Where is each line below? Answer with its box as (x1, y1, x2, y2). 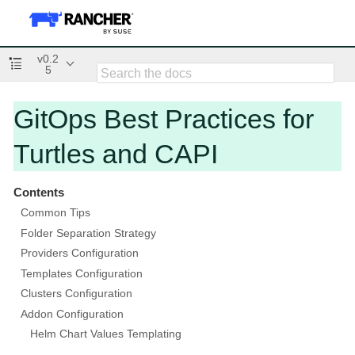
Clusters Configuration (20, 287, 132, 300)
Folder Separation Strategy (20, 226, 156, 239)
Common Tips (20, 206, 90, 219)
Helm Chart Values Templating (30, 327, 182, 340)
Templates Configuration (20, 266, 143, 280)
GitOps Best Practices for (13, 103, 314, 134)
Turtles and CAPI (13, 138, 218, 169)
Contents (13, 185, 64, 199)
